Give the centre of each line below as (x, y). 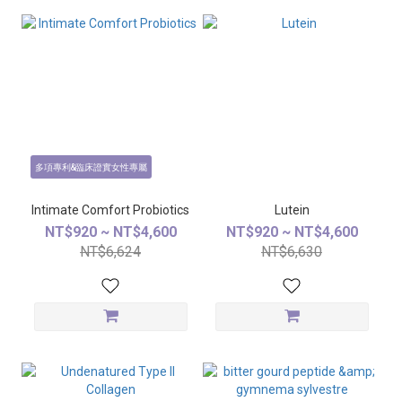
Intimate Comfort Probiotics (110, 210)
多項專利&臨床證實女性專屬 (91, 168)
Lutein (292, 210)
